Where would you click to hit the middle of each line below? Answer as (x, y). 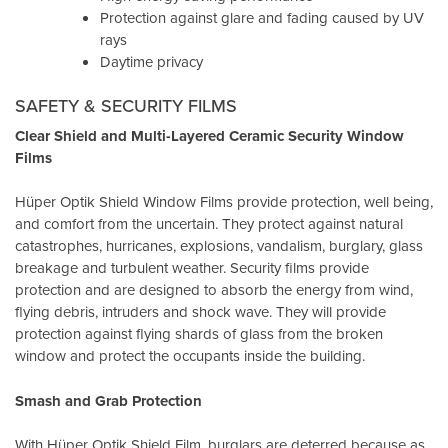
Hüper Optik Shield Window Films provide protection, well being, (224, 202)
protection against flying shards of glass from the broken (199, 334)
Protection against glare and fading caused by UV (262, 18)
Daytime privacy (151, 62)
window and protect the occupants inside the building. (190, 356)
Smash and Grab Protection (108, 400)
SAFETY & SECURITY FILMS (126, 105)
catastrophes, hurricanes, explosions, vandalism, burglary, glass (219, 246)
